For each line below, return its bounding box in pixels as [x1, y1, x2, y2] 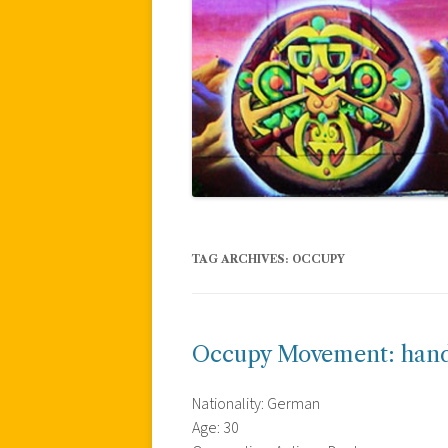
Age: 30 [192, 416, 239, 439]
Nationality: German [192, 392, 320, 415]
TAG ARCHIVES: [192, 251, 292, 266]
